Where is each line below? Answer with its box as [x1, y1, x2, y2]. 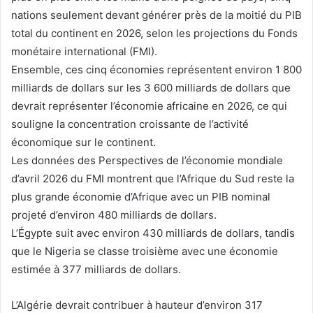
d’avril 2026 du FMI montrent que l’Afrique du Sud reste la [11, 171, 294, 185]
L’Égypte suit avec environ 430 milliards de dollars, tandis [11, 226, 295, 240]
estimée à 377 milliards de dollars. [11, 262, 181, 276]
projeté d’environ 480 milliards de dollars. [11, 208, 217, 221]
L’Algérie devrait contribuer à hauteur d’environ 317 [11, 298, 263, 312]
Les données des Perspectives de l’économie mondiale [11, 153, 283, 167]
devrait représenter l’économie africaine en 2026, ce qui [11, 99, 287, 112]
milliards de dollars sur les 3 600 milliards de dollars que [11, 80, 291, 94]
